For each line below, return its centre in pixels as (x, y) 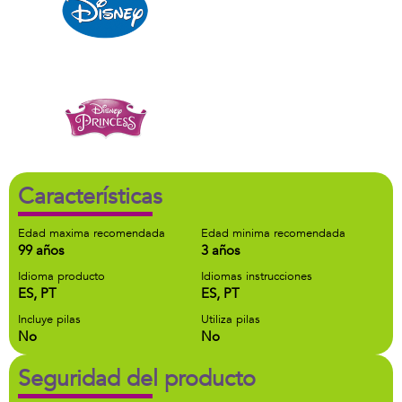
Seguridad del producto (137, 379)
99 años (41, 250)
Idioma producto (61, 276)
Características (90, 197)
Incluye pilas (49, 319)
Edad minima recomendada (273, 233)
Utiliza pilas (231, 319)
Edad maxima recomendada (92, 233)
